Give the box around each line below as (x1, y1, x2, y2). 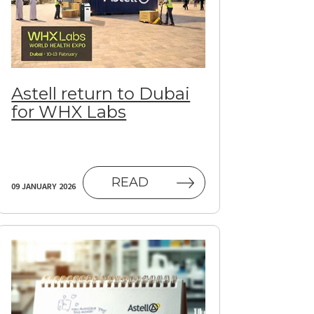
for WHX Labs (11, 101, 127, 122)
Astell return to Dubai (11, 83, 191, 104)
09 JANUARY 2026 (11, 180, 76, 191)
